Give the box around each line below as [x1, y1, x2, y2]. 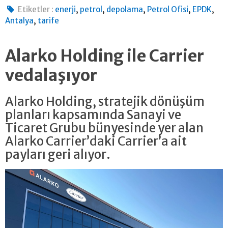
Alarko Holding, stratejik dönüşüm [5, 93, 205, 109]
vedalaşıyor [5, 65, 97, 85]
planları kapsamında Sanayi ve [5, 106, 181, 123]
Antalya [5, 15, 34, 25]
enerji [55, 4, 76, 14]
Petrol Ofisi [147, 4, 189, 14]
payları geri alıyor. [5, 146, 110, 162]
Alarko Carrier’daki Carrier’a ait [5, 133, 187, 149]
